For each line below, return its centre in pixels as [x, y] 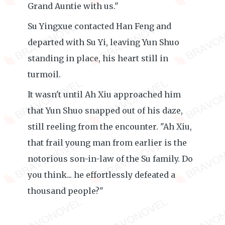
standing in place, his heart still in [98, 58]
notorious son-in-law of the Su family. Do [110, 159]
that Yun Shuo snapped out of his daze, [105, 110]
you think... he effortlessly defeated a [101, 175]
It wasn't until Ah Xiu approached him [104, 94]
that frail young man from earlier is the [107, 143]
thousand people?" [66, 191]
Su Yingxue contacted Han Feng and [99, 26]
